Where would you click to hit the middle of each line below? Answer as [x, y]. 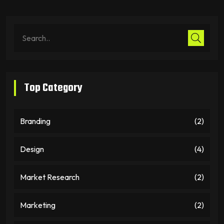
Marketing [38, 205]
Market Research [50, 177]
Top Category [53, 88]
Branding [35, 121]
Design [32, 149]
